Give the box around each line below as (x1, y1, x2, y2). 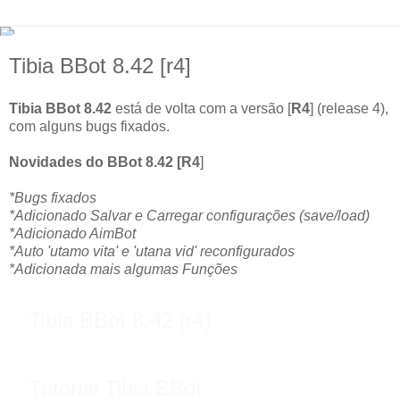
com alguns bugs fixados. (9, 118, 170, 134)
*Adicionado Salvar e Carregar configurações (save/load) (9, 207, 370, 223)
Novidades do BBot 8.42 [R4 (9, 154, 200, 170)
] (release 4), (310, 100, 388, 116)
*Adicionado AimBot (9, 225, 136, 241)
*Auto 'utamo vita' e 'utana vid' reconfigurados (9, 243, 295, 259)
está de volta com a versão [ (112, 100, 291, 116)
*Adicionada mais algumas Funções (9, 261, 237, 277)
